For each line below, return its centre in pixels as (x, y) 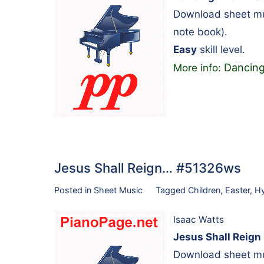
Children (204, 190)
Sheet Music (118, 190)
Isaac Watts (199, 219)
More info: (199, 68)
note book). (200, 32)
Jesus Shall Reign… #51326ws (148, 168)
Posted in (74, 190)
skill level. (221, 50)
